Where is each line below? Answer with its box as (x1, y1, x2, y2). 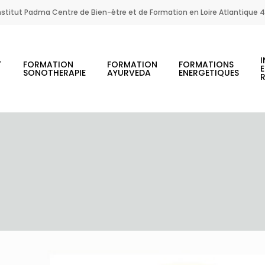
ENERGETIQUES (179, 67, 240, 79)
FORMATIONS (179, 59, 234, 70)
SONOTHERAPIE (23, 67, 86, 79)
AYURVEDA (107, 67, 151, 79)
